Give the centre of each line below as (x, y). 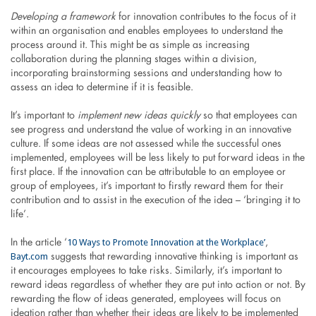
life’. (19, 214)
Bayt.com (29, 256)
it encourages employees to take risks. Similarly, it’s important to (146, 271)
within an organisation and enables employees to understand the (146, 31)
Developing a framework (64, 17)
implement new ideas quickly (140, 115)
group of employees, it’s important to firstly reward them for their (147, 186)
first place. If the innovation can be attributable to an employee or (148, 172)
